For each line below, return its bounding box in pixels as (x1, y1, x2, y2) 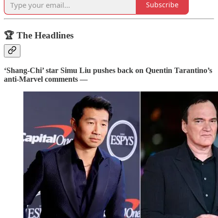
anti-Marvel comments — (4, 75, 88, 84)
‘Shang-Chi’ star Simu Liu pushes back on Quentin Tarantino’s (4, 66, 212, 75)
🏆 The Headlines (4, 30, 73, 40)
